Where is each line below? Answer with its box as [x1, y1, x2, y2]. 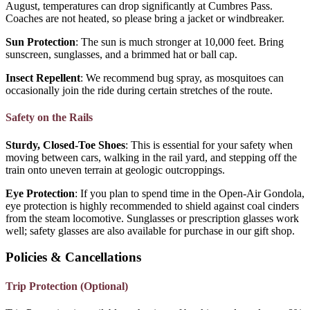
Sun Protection [6, 36, 75, 48]
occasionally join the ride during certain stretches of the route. [6, 84, 273, 97]
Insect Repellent [6, 72, 80, 84]
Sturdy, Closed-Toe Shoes [6, 138, 125, 151]
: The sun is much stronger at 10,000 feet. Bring [75, 36, 284, 48]
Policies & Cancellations [6, 250, 141, 265]
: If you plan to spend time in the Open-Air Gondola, [75, 187, 304, 199]
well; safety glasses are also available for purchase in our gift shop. [6, 224, 295, 237]
